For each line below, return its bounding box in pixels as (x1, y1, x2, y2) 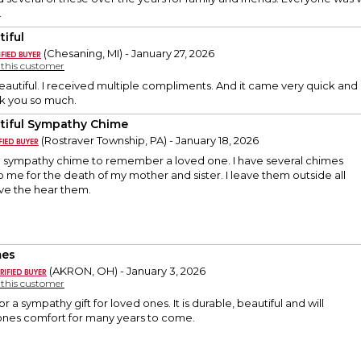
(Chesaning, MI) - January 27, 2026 (41, 47, 214, 60)
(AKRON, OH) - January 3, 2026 (47, 264, 205, 278)
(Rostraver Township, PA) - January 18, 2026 (39, 134, 259, 147)
